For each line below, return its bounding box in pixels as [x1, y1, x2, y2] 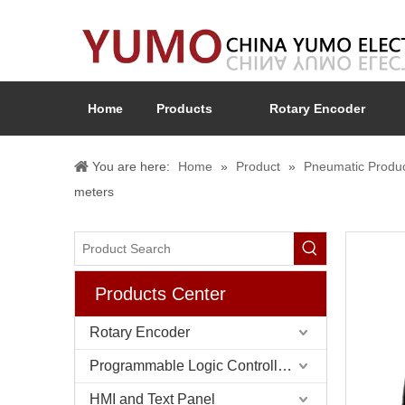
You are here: [92, 159, 170, 174]
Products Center [95, 284, 226, 304]
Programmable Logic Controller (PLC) [278, 358, 292, 373]
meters [74, 184, 114, 199]
